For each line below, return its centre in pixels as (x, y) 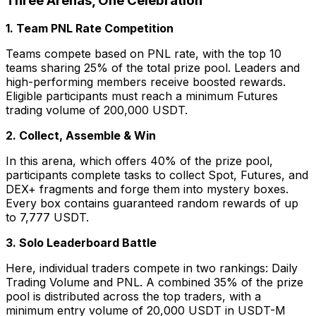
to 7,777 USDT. (47, 218)
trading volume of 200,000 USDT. (97, 110)
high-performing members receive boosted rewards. (146, 82)
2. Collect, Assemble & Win (81, 136)
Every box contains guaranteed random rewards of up (152, 203)
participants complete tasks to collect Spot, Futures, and (157, 175)
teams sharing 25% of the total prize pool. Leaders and (153, 68)
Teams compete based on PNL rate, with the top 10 (144, 54)
